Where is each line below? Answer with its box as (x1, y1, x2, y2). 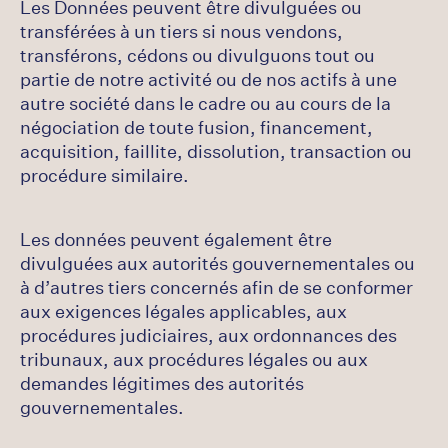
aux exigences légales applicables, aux (20, 299, 347, 323)
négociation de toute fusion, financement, (20, 115, 373, 139)
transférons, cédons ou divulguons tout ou (20, 43, 375, 67)
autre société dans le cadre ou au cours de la (20, 91, 391, 115)
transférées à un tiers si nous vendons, (20, 19, 343, 43)
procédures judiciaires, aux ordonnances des (20, 323, 397, 347)
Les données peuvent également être (20, 227, 332, 251)
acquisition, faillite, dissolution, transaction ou (20, 139, 412, 163)
